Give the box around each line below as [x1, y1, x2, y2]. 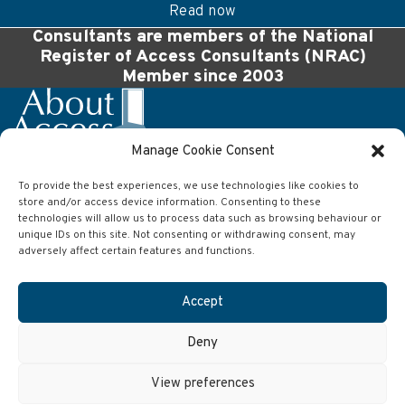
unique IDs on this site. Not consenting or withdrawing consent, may [18, 228, 355, 242]
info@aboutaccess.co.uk [35, 371, 172, 386]
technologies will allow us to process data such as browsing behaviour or [18, 212, 381, 226]
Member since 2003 [121, 65, 284, 89]
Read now [168, 3, 237, 22]
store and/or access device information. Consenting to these [18, 195, 321, 210]
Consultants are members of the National [32, 25, 373, 49]
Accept [182, 293, 223, 311]
